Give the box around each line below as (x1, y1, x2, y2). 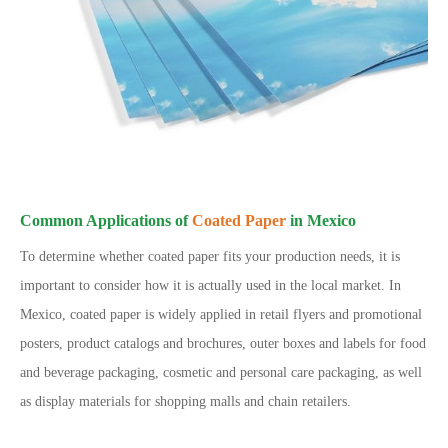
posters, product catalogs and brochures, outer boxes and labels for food (20, 336, 426, 351)
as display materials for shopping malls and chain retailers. (20, 394, 351, 409)
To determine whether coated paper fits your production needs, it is (20, 249, 400, 264)
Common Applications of (20, 212, 192, 229)
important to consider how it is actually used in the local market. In (20, 278, 401, 293)
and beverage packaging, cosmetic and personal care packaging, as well (20, 365, 422, 380)
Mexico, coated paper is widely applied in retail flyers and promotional (20, 307, 422, 322)
